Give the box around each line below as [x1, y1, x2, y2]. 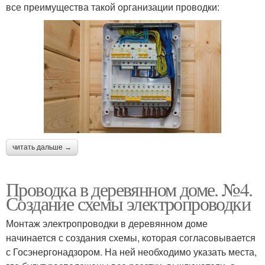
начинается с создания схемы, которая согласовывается [6, 231, 256, 245]
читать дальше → [12, 143, 72, 152]
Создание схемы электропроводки [6, 190, 250, 216]
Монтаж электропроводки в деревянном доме [6, 216, 208, 231]
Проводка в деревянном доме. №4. [6, 176, 253, 202]
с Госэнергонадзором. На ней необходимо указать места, [6, 245, 257, 259]
